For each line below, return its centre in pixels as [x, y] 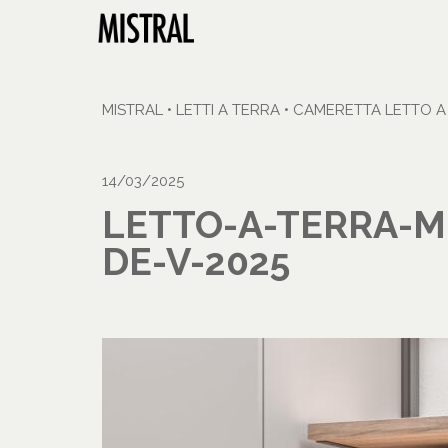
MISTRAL [132, 110]
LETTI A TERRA [228, 110]
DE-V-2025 [196, 262]
